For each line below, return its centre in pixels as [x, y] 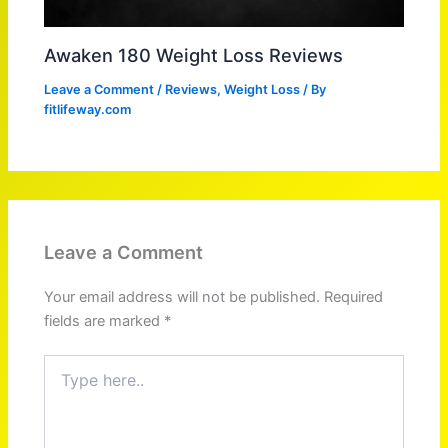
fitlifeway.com [88, 109]
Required [354, 296]
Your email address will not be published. [182, 296]
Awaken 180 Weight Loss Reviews [194, 54]
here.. [62, 383]
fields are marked [104, 320]
